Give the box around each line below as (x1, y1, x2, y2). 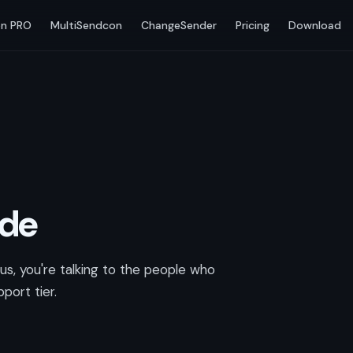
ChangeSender (141, 17, 217, 32)
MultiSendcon (50, 17, 123, 32)
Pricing (236, 17, 270, 32)
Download (288, 17, 342, 32)
